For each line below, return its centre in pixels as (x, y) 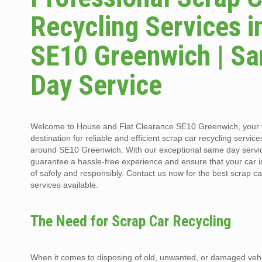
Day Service (96, 85)
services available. (65, 185)
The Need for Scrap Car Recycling (131, 221)
